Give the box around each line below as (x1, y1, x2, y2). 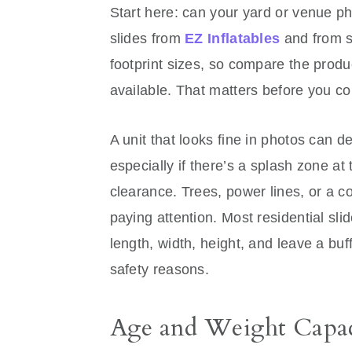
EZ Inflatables (185, 31, 280, 47)
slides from (109, 31, 185, 47)
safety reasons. (109, 262, 210, 278)
